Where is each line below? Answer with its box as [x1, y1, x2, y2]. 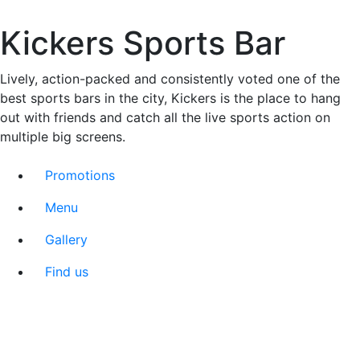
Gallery [45, 231, 88, 247]
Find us [45, 263, 88, 280]
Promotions [45, 166, 115, 183]
